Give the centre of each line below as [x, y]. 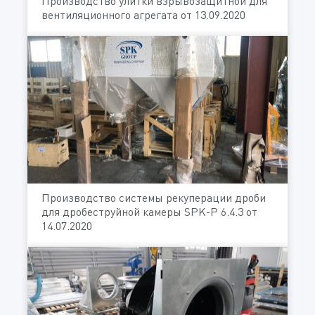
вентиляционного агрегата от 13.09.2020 [143, 15]
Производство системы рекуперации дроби [154, 197]
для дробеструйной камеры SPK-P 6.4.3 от [149, 211]
